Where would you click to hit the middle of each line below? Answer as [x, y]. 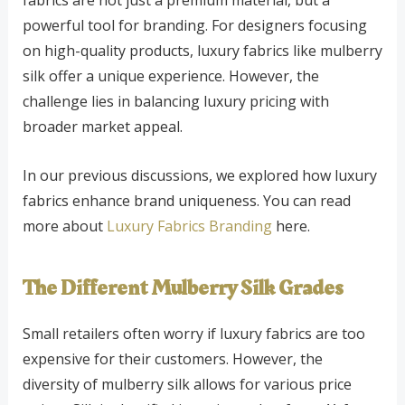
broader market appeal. [102, 126]
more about [64, 226]
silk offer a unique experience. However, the [170, 75]
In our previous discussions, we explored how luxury [199, 175]
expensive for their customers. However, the [172, 358]
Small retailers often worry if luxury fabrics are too [193, 333]
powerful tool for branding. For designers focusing [194, 25]
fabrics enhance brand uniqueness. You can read [186, 200]
